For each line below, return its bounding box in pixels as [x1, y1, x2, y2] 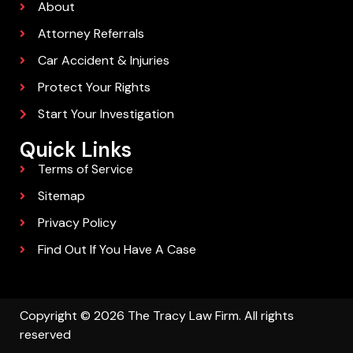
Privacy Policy [37, 214, 117, 231]
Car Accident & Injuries [37, 51, 169, 69]
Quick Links [20, 136, 132, 163]
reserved [20, 325, 71, 343]
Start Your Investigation [37, 105, 174, 122]
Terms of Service [37, 160, 133, 177]
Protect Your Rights [37, 78, 150, 95]
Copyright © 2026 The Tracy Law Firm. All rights [20, 307, 294, 324]
